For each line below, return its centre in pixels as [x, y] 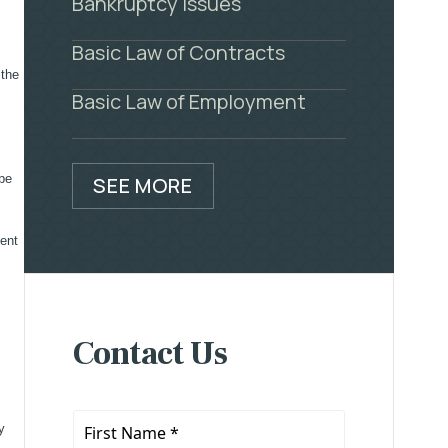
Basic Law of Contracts [179, 52]
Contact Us [150, 354]
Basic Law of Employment [189, 101]
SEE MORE [143, 185]
